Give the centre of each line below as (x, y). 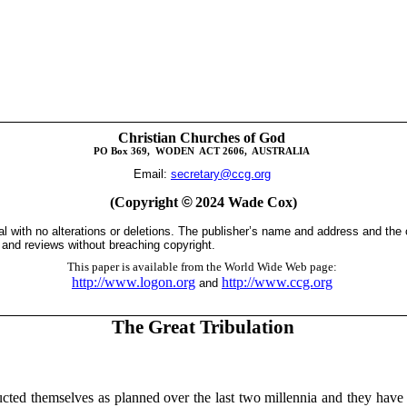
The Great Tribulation (203, 327)
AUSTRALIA (281, 152)
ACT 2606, (223, 152)
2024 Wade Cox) (247, 203)
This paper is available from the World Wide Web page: (202, 267)
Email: (152, 174)
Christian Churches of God (202, 138)
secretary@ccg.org (220, 174)
